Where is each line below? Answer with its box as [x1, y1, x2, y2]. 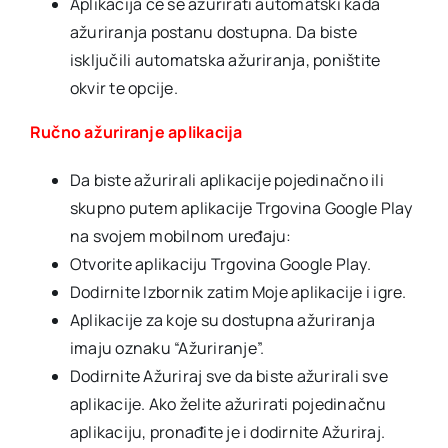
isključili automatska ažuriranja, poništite [70, 49, 381, 71]
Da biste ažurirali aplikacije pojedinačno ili [70, 169, 384, 191]
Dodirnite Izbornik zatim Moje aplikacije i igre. [70, 281, 407, 303]
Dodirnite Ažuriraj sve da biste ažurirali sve [70, 365, 388, 387]
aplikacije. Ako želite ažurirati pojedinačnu [70, 393, 387, 415]
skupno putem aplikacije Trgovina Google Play [70, 197, 413, 219]
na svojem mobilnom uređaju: [70, 225, 292, 247]
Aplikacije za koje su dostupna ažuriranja [70, 309, 375, 331]
